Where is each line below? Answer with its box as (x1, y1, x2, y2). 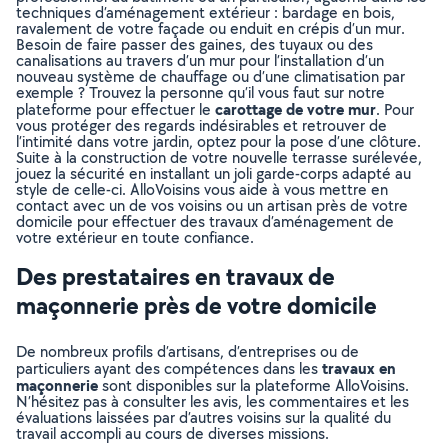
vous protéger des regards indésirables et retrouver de (16, 115, 387, 136)
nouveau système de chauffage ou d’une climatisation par (16, 66, 405, 87)
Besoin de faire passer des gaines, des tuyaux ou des (16, 34, 373, 55)
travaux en (322, 357, 396, 379)
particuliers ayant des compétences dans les (16, 358, 322, 379)
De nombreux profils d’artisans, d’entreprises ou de (16, 341, 359, 362)
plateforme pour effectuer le (16, 99, 215, 120)
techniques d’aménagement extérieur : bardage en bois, (16, 2, 395, 23)
